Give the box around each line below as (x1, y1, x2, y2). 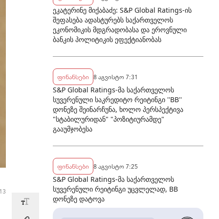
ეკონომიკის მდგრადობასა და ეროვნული (53, 25, 187, 34)
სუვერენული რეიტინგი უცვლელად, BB (53, 184, 178, 194)
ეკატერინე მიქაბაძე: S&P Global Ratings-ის (53, 5, 192, 15)
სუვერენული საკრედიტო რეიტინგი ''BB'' (53, 95, 182, 104)
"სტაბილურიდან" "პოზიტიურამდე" (53, 114, 164, 124)
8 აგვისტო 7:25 (93, 162, 138, 170)
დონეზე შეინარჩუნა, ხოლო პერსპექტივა (53, 105, 183, 114)
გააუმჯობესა (53, 124, 92, 133)
